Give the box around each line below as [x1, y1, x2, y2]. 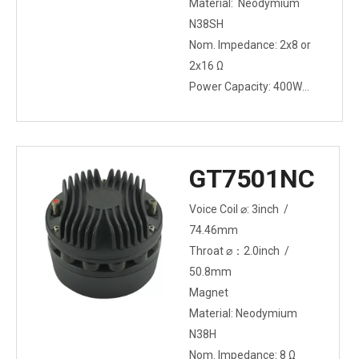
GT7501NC [189, 163, 315, 194]
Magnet [189, 286, 228, 299]
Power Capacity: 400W [189, 80, 302, 93]
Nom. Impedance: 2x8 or [189, 38, 311, 51]
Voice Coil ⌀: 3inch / [189, 203, 291, 216]
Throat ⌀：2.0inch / [189, 244, 292, 257]
